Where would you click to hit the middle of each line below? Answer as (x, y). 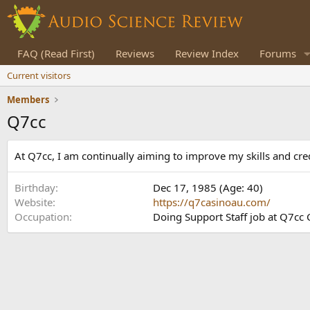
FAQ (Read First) (56, 53)
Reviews (135, 53)
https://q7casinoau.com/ (212, 202)
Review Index (207, 53)
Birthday (35, 188)
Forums (278, 53)
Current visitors (39, 75)
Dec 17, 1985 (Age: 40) (208, 188)
